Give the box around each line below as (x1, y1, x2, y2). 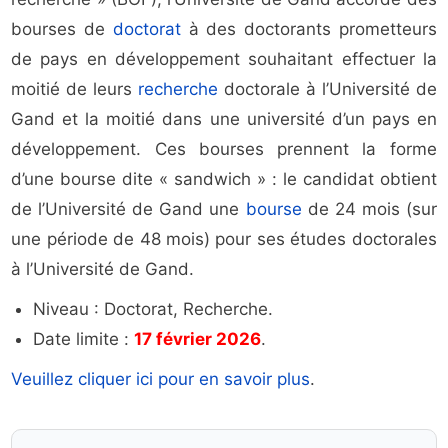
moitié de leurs (11, 79, 139, 100)
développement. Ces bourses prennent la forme (11, 139, 437, 160)
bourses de (11, 19, 113, 40)
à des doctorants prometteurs (180, 19, 437, 40)
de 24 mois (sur (301, 199, 437, 220)
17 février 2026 (134, 329, 262, 350)
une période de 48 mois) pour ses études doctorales (11, 229, 437, 250)
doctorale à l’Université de (218, 79, 437, 100)
